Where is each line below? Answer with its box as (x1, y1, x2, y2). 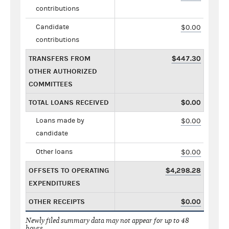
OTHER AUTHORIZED (29, 66, 97, 76)
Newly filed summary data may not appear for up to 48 (26, 216, 189, 225)
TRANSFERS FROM (29, 54, 90, 63)
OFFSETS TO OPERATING (29, 166, 109, 175)
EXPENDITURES (29, 178, 80, 188)
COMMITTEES (29, 79, 73, 88)
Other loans (36, 147, 73, 156)
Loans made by (36, 116, 84, 125)
